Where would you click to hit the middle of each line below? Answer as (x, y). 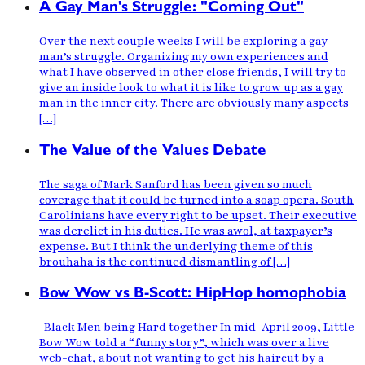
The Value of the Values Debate (153, 152)
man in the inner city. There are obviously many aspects (194, 103)
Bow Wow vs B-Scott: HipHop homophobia (193, 295)
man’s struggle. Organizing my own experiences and (184, 57)
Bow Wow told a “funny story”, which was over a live (184, 343)
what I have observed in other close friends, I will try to (193, 73)
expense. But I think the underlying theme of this (176, 246)
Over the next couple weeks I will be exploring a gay (183, 42)
